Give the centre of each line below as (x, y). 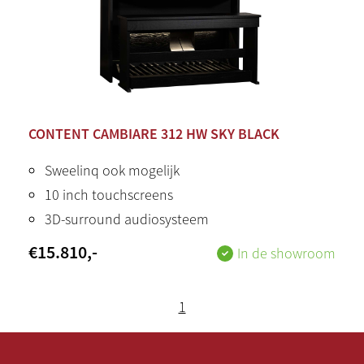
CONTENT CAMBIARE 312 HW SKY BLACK (154, 134)
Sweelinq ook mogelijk (112, 170)
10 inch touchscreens (109, 195)
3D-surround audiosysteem (127, 219)
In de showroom (286, 253)
